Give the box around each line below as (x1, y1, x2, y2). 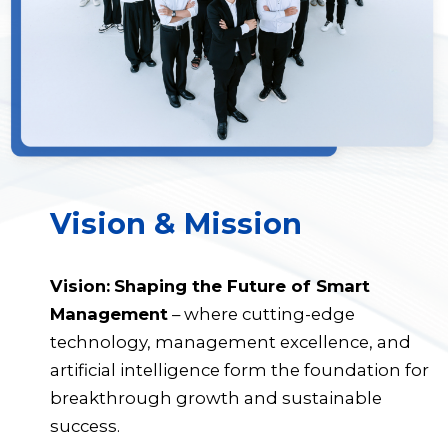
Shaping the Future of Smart (114, 276, 370, 297)
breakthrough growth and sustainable (50, 388, 382, 409)
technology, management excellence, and (50, 332, 411, 353)
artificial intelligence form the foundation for (50, 360, 429, 381)
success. (50, 416, 120, 437)
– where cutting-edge (168, 304, 355, 325)
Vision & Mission (50, 206, 302, 242)
